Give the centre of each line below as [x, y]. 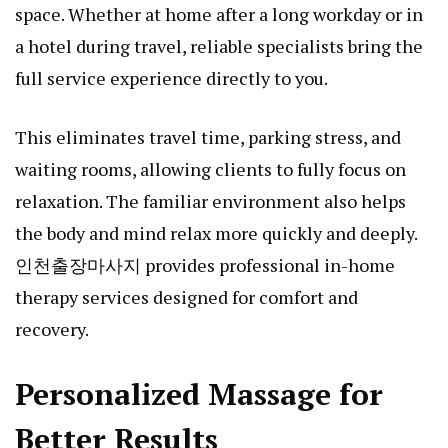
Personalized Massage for [199, 394]
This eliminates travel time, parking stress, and [208, 137]
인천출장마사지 [78, 265]
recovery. [52, 329]
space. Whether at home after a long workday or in [219, 14]
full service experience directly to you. [171, 78]
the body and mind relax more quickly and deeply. [216, 233]
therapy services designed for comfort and [186, 297]
